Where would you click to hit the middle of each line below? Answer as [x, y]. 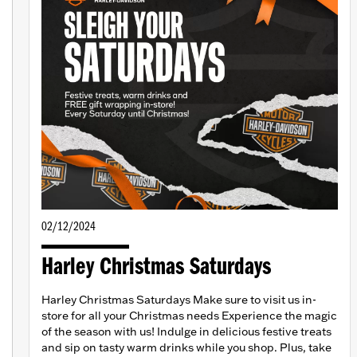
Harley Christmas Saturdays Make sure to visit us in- [179, 300]
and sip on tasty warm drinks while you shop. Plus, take [186, 348]
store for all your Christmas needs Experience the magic [189, 316]
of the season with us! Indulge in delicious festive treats [186, 332]
